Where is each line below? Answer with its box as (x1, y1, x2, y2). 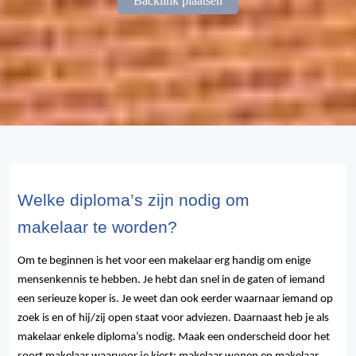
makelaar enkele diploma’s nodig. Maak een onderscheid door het (17, 331, 330, 344)
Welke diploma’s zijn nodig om (17, 191, 250, 211)
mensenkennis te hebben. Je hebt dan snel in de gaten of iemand (17, 274, 325, 287)
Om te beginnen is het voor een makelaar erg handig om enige (17, 255, 311, 268)
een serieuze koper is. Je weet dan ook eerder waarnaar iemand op (17, 293, 333, 306)
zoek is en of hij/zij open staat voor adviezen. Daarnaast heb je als (17, 312, 329, 325)
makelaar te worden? (17, 218, 177, 238)
